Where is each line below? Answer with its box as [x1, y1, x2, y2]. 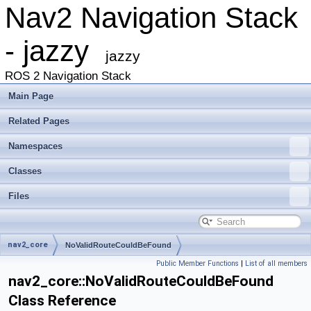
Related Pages [8, 116, 69, 126]
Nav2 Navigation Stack [5, 1, 298, 34]
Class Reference [8, 292, 116, 309]
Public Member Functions [156, 259, 239, 268]
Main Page [8, 91, 53, 101]
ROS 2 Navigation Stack [5, 69, 131, 83]
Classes [8, 166, 42, 176]
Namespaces [8, 141, 62, 151]
